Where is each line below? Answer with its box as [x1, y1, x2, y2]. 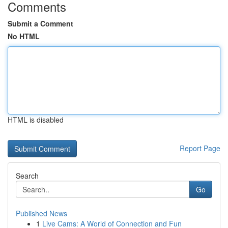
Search [16, 170, 39, 181]
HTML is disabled [8, 115, 64, 125]
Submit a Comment [8, 18, 73, 28]
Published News [16, 208, 67, 218]
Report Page [180, 143, 220, 153]
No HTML [8, 31, 40, 41]
